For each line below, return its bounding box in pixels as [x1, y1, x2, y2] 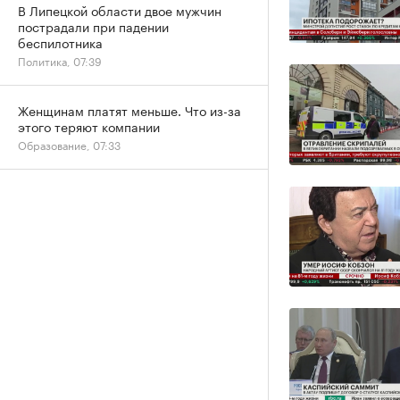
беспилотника [18, 32, 103, 52]
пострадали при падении [18, 16, 169, 36]
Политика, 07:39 [18, 52, 102, 69]
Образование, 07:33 [18, 136, 121, 153]
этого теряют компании [18, 116, 160, 136]
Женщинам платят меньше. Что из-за [18, 100, 241, 120]
